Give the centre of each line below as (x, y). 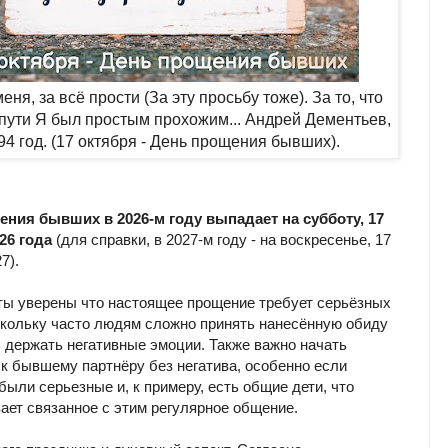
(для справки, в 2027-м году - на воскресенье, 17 (221, 240)
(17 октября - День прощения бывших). (195, 141)
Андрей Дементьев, (318, 119)
